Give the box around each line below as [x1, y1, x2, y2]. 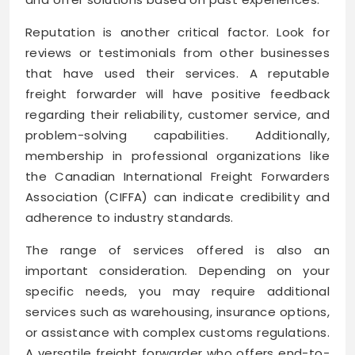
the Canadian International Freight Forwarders [25, 167, 330, 185]
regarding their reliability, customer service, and [25, 105, 330, 123]
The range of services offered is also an [25, 241, 330, 258]
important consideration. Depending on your [25, 261, 330, 279]
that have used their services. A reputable [25, 64, 330, 82]
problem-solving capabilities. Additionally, [25, 126, 330, 143]
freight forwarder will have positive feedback [25, 85, 330, 102]
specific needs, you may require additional [25, 282, 330, 300]
